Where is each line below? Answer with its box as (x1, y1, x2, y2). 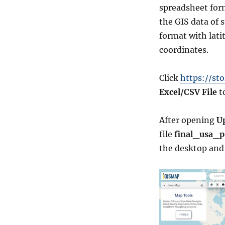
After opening (159, 115, 216, 126)
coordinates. (159, 45, 208, 55)
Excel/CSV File (159, 87, 217, 97)
